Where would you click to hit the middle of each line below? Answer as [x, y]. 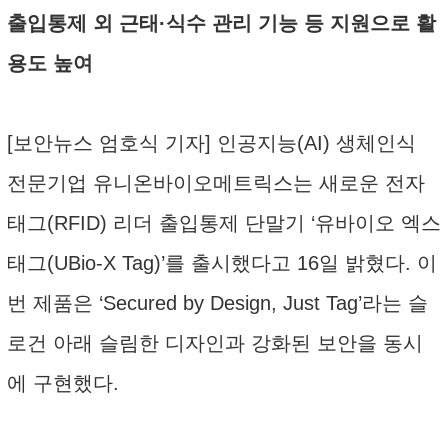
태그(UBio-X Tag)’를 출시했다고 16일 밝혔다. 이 [222, 263]
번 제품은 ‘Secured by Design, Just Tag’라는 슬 [217, 303]
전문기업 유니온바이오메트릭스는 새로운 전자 [216, 183]
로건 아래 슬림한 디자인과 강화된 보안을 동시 [215, 343]
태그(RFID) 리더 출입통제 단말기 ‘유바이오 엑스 [224, 223]
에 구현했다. [63, 383]
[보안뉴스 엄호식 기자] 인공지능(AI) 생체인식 [211, 143]
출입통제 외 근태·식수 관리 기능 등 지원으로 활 [221, 23]
